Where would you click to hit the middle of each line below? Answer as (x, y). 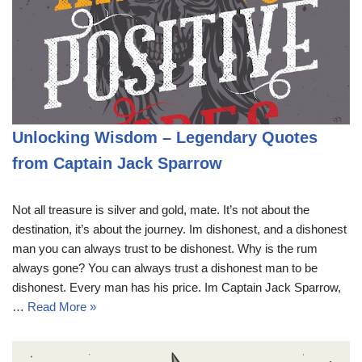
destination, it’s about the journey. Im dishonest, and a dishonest (179, 229)
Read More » (62, 306)
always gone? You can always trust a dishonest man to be (165, 267)
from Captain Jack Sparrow (117, 163)
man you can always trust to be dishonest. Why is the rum (165, 248)
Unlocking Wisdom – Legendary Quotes (165, 137)
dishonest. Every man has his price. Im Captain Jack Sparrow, (177, 287)
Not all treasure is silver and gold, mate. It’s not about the (161, 209)
